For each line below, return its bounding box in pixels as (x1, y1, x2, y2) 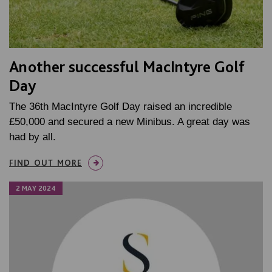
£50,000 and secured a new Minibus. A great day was (9, 115, 250, 127)
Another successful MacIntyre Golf (9, 56, 245, 76)
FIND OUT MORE (9, 157, 82, 168)
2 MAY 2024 (16, 183, 56, 192)
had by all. (9, 131, 56, 143)
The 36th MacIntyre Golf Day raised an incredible (9, 100, 232, 112)
